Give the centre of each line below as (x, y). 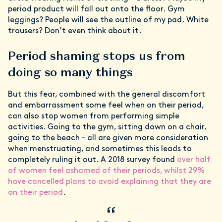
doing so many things (71, 72)
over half (193, 160)
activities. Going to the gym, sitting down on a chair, (107, 127)
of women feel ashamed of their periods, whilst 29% (106, 171)
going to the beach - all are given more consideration (108, 138)
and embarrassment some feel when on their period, (106, 105)
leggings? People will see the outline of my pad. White (108, 20)
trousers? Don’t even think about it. (76, 31)
